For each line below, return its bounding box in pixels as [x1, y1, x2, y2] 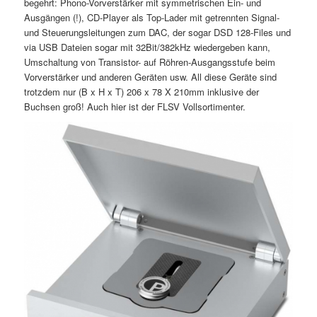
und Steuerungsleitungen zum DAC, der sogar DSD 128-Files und [23, 25, 291, 39]
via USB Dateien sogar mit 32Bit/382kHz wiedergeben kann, [23, 40, 270, 54]
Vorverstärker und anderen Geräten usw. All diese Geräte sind [23, 69, 277, 83]
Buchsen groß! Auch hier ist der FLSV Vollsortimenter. [23, 99, 246, 113]
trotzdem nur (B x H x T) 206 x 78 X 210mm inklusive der [23, 84, 259, 98]
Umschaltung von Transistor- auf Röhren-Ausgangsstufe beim [23, 54, 275, 69]
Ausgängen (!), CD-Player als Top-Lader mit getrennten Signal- [23, 10, 279, 24]
